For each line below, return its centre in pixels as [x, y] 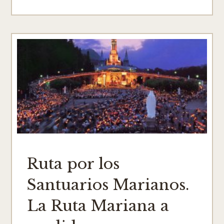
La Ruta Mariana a [98, 206]
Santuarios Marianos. [108, 185]
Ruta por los [73, 164]
